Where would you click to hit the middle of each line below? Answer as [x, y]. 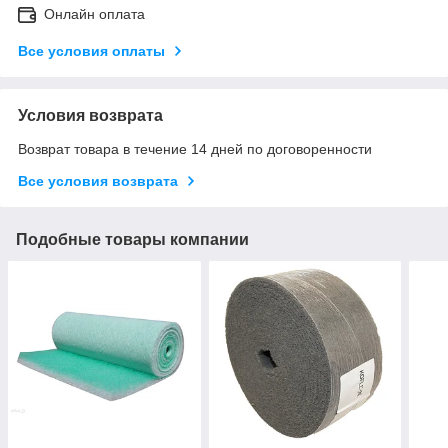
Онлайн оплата [94, 13]
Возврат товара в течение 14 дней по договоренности [195, 148]
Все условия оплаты [91, 50]
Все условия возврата [98, 180]
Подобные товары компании [132, 239]
